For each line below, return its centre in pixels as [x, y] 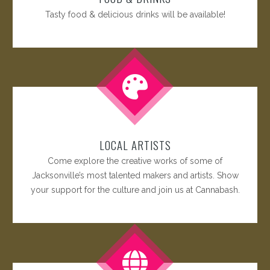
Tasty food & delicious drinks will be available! [135, 14]
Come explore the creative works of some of [135, 161]
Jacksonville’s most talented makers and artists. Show [135, 176]
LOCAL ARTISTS [135, 144]
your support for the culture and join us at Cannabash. [135, 190]
